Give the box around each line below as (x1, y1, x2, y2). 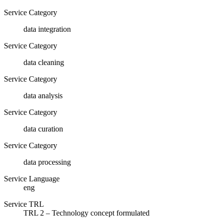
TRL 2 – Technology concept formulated (23, 208, 150, 217)
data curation (23, 124, 63, 133)
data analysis (23, 91, 63, 100)
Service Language (4, 174, 60, 183)
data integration (23, 24, 71, 33)
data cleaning (23, 58, 64, 66)
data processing (23, 157, 71, 166)
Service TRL (4, 199, 44, 208)
